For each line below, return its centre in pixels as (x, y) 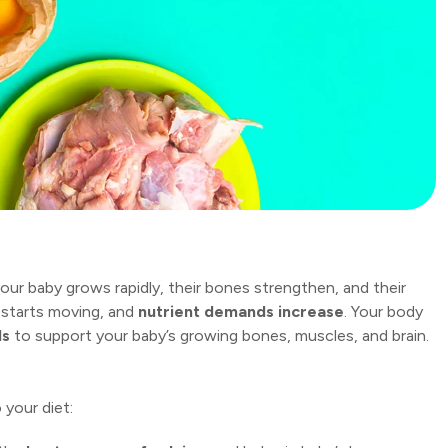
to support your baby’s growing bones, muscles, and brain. (219, 336)
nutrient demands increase (241, 312)
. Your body (383, 312)
